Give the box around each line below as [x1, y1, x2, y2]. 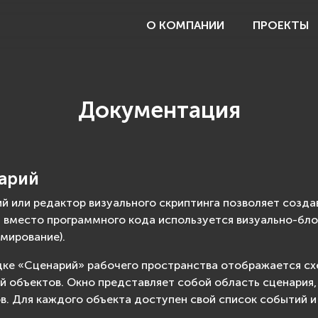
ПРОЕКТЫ [253, 18, 309, 32]
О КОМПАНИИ [146, 18, 224, 32]
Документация [77, 97, 241, 124]
